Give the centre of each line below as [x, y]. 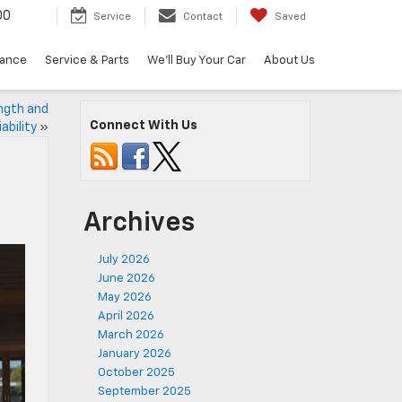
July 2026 [124, 260]
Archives [139, 223]
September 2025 [144, 392]
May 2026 [125, 297]
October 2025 [136, 373]
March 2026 [131, 335]
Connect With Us [144, 126]
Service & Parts [87, 61]
